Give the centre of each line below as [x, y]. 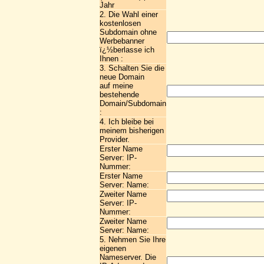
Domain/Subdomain [133, 103]
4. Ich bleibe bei [127, 122]
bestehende [119, 95]
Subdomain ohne [128, 32]
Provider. [115, 139]
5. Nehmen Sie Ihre [133, 240]
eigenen [113, 248]
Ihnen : [111, 59]
